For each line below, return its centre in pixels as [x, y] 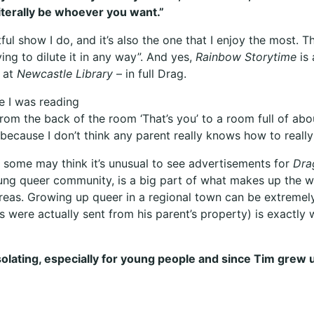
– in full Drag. [150, 73]
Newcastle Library [65, 73]
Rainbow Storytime [246, 56]
